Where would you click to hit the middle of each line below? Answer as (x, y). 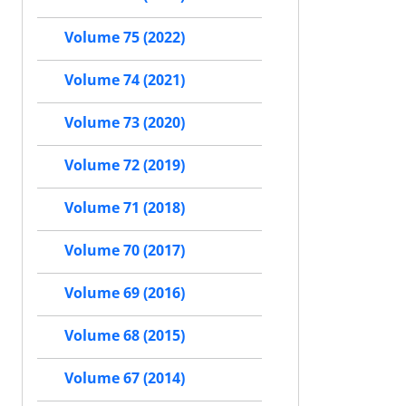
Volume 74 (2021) (125, 80)
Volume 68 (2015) (125, 336)
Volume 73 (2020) (125, 123)
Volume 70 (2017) (125, 251)
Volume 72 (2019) (125, 165)
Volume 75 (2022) (125, 38)
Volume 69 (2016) (125, 293)
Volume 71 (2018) (125, 208)
